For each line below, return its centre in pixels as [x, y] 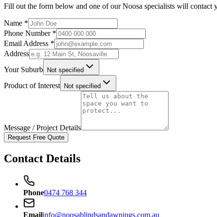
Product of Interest [32, 85]
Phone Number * [30, 33]
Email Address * [29, 43]
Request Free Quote [36, 137]
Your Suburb [23, 69]
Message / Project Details [42, 127]
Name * [16, 23]
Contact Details [42, 158]
